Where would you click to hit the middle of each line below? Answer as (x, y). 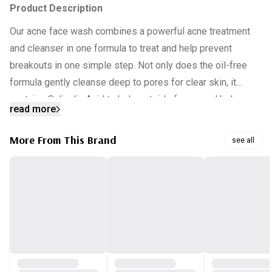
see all (243, 140)
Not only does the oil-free (192, 65)
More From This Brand (63, 140)
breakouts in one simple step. (74, 65)
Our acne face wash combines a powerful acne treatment (130, 31)
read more (33, 109)
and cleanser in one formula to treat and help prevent (121, 48)
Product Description (56, 8)
